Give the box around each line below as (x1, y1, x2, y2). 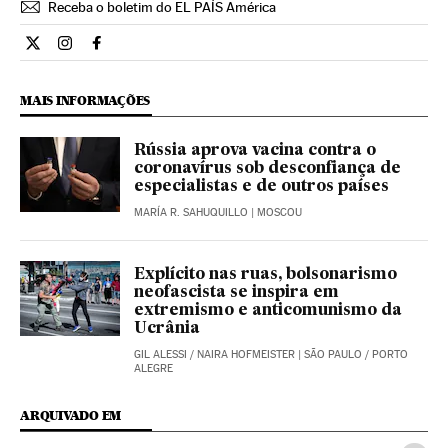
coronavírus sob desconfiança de (134, 160, 401, 177)
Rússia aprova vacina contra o (134, 142, 376, 159)
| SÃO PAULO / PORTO (295, 347, 408, 361)
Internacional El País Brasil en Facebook (96, 41, 372, 61)
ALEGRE (134, 361, 173, 375)
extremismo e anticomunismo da (134, 302, 402, 319)
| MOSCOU (248, 205, 302, 219)
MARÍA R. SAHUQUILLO (134, 205, 248, 219)
